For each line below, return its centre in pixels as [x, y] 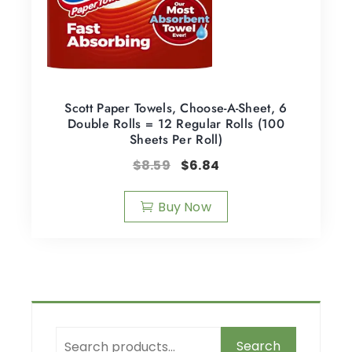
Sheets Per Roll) [176, 139]
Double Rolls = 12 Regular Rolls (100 [176, 123]
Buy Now [185, 207]
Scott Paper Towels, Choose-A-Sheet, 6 [176, 108]
